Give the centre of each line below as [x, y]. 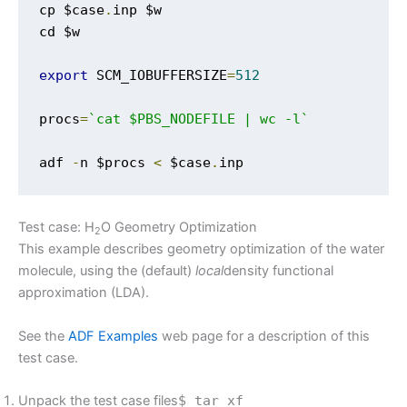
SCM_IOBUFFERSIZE [158, 74]
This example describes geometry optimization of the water [201, 249]
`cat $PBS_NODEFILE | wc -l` [199, 118]
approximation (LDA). [84, 293]
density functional [278, 271]
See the [43, 336]
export [64, 74]
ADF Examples [113, 336]
